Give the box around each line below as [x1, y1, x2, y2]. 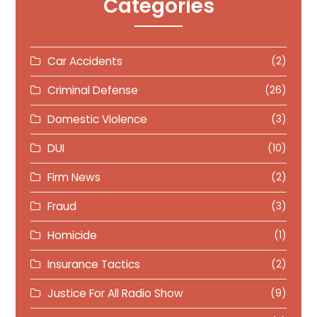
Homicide [47, 228, 98, 243]
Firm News [47, 170, 101, 185]
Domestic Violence [47, 112, 148, 127]
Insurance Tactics [47, 257, 141, 272]
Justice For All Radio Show [47, 286, 184, 301]
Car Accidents [47, 54, 123, 69]
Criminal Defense [47, 83, 139, 98]
